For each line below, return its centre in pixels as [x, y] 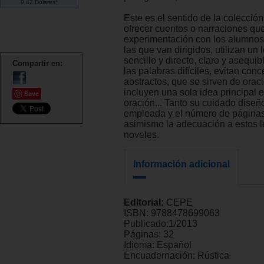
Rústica [213, 256]
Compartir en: [37, 63]
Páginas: [143, 235]
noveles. [141, 135]
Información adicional [181, 164]
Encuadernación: [161, 256]
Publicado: [146, 224]
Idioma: [140, 245]
